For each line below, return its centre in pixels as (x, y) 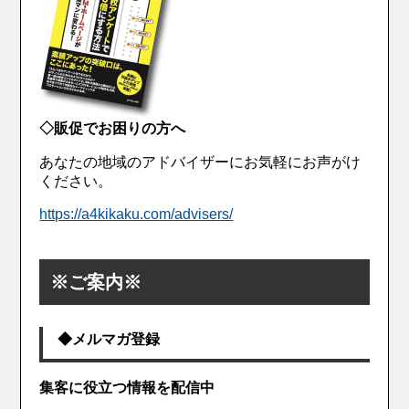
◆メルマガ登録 (109, 340)
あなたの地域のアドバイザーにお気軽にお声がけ (200, 163)
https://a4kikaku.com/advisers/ (136, 215)
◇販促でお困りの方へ (113, 129)
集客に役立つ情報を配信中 (127, 388)
